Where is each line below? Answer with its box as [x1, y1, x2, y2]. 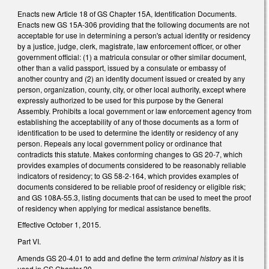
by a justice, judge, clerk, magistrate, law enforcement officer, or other [17, 40, 241, 51]
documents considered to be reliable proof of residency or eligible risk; [17, 181, 246, 192]
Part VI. [17, 236, 41, 247]
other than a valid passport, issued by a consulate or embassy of [17, 62, 226, 73]
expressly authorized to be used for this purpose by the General [17, 94, 223, 105]
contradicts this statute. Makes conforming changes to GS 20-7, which [17, 148, 243, 159]
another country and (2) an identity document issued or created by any [17, 73, 245, 83]
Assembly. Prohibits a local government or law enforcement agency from [17, 105, 252, 116]
